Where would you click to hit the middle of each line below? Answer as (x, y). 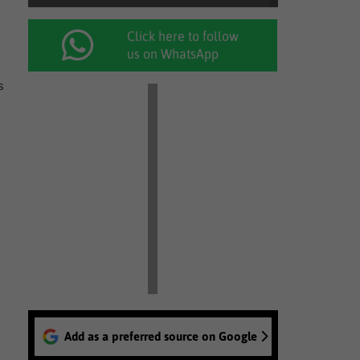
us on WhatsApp (173, 54)
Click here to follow (183, 36)
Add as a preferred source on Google (160, 336)
